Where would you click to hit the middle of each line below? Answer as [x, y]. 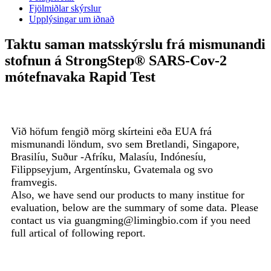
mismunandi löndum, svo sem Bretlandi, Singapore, [125, 144]
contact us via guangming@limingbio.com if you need [131, 220]
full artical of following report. [78, 233]
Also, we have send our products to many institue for [128, 195]
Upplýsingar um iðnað [72, 19]
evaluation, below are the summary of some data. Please [135, 208]
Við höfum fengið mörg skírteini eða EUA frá [111, 132]
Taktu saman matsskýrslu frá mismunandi [135, 44]
